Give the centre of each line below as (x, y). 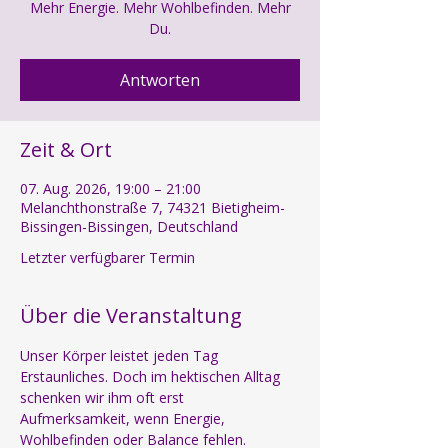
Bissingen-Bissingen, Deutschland (129, 227)
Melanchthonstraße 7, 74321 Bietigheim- (152, 208)
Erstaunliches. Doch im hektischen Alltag (152, 377)
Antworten (160, 80)
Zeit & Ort (66, 150)
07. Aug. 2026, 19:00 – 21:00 (110, 189)
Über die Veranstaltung (131, 316)
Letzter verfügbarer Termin (107, 258)
